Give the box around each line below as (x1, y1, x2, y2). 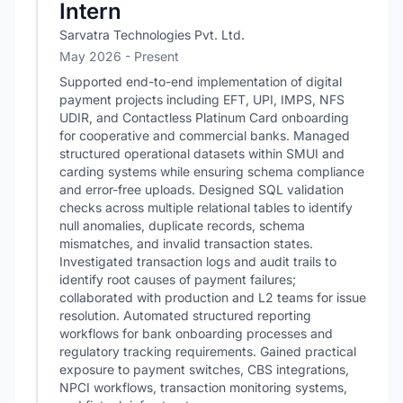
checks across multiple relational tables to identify (59, 200, 353, 215)
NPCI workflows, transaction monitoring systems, (59, 380, 347, 395)
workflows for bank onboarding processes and (59, 326, 333, 341)
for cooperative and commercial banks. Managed (59, 128, 350, 143)
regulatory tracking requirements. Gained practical (59, 344, 356, 359)
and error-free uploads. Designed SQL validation (59, 182, 344, 197)
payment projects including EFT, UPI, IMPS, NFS (59, 92, 345, 107)
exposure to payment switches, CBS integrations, (59, 362, 349, 377)
